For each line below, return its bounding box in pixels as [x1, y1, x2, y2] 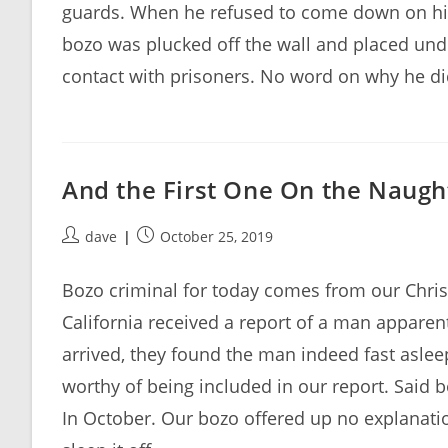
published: [136, 247, 208, 266]
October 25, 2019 [160, 227, 273, 246]
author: [61, 247, 110, 266]
